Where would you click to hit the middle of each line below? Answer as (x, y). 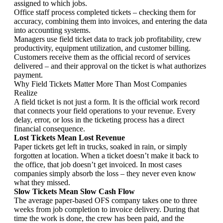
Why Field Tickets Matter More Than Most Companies (100, 84)
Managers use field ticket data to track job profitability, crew (108, 39)
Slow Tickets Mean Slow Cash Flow (74, 191)
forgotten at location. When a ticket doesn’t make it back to (106, 155)
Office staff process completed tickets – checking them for (105, 12)
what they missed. (42, 182)
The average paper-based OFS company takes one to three (106, 200)
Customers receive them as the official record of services (102, 57)
